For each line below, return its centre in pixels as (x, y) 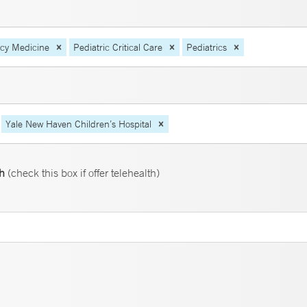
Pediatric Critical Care (118, 47)
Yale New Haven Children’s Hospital (78, 124)
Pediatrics (207, 47)
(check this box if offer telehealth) (82, 173)
